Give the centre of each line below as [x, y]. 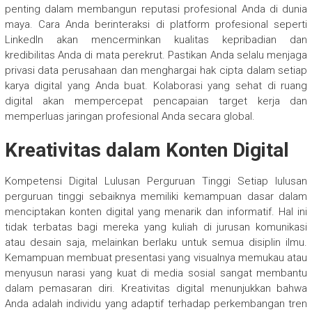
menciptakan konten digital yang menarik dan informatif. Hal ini [156, 211]
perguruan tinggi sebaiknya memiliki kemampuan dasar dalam [156, 196]
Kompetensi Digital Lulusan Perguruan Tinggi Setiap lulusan [156, 181]
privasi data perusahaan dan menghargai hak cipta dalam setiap [156, 70]
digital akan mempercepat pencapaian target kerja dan [156, 101]
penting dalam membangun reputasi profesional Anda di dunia [156, 9]
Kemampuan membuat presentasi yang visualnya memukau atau [156, 257]
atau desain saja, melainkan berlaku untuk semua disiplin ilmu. [156, 242]
